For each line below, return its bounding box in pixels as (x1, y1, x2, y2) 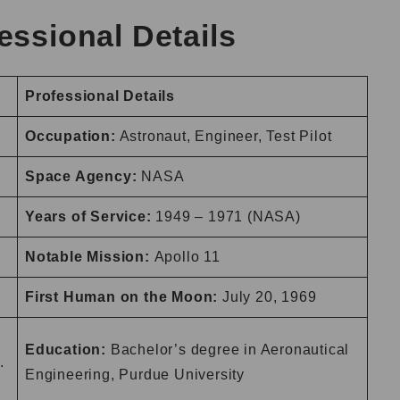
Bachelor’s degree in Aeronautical (110, 342, 350, 358)
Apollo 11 (154, 249, 221, 265)
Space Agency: (25, 169, 142, 185)
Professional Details (25, 88, 175, 104)
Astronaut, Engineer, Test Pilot (115, 129, 332, 145)
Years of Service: (25, 209, 152, 225)
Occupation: (25, 129, 116, 145)
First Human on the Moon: (25, 289, 222, 305)
